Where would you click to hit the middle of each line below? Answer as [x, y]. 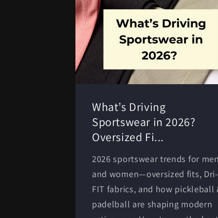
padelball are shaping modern [152, 204]
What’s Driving [129, 106]
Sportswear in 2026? [144, 121]
